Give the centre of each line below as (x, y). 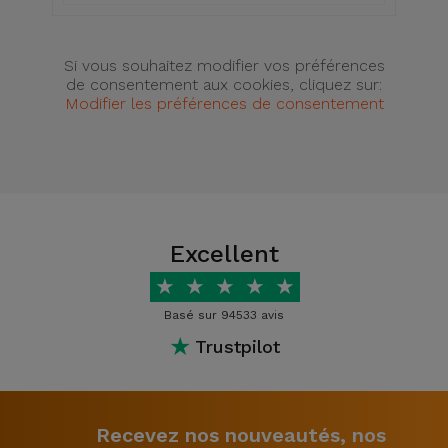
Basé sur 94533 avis (224, 315)
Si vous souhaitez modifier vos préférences (224, 65)
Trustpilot (237, 346)
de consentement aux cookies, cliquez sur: (224, 84)
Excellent (224, 254)
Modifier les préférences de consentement (224, 103)
